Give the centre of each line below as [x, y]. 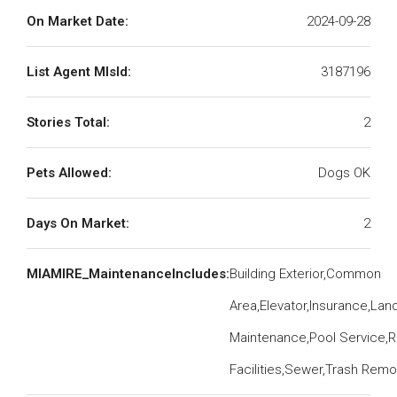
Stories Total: [68, 122]
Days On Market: [78, 223]
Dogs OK [344, 173]
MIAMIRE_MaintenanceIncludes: [128, 274]
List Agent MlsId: [79, 72]
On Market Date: [78, 21]
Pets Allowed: [69, 173]
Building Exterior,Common [305, 274]
